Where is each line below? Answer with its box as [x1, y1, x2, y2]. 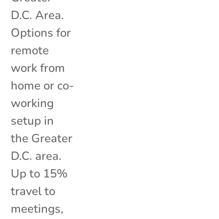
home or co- [11, 77, 74, 93]
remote [11, 42, 49, 58]
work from [11, 60, 66, 76]
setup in [11, 112, 54, 129]
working [11, 95, 54, 111]
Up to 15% [11, 165, 68, 181]
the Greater [11, 130, 73, 146]
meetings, [11, 200, 64, 217]
